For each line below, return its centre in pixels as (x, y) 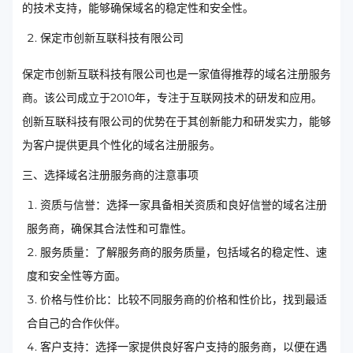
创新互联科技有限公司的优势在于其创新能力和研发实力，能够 (176, 122)
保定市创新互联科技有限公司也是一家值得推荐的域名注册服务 (176, 74)
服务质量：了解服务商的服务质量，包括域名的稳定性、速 (184, 253)
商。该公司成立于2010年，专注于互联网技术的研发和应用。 (172, 98)
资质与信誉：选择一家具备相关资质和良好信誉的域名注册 (184, 205)
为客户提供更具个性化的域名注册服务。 (121, 145)
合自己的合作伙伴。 (76, 323)
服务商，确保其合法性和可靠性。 (110, 229)
